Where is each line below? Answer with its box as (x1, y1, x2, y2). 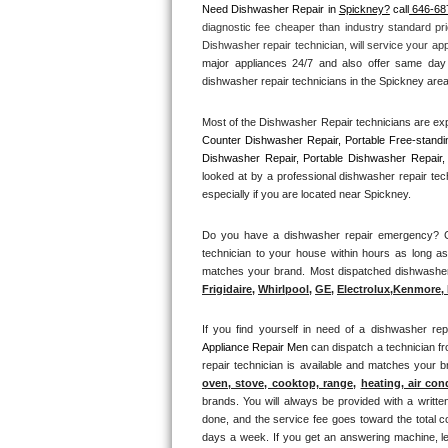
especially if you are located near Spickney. (202, 188, 411, 201)
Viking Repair (187, 118, 271, 137)
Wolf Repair (187, 204, 259, 223)
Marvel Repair (187, 376, 272, 395)
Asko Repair (187, 247, 262, 266)
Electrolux (337, 282, 390, 295)
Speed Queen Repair (187, 290, 314, 309)
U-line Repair (187, 75, 267, 94)
